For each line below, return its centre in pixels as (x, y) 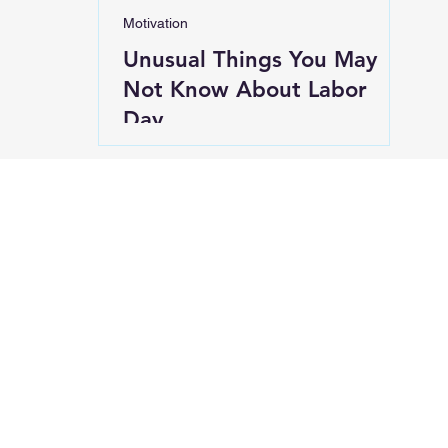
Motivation (155, 23)
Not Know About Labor (245, 89)
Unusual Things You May (250, 59)
